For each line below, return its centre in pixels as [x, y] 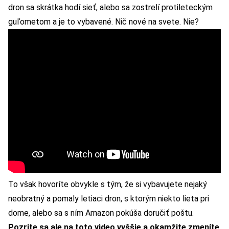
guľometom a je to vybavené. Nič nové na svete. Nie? [104, 21]
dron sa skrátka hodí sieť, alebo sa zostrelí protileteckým [110, 7]
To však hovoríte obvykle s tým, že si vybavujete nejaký [108, 184]
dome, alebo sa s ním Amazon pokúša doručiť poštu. [101, 213]
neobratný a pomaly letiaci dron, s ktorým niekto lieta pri [109, 198]
